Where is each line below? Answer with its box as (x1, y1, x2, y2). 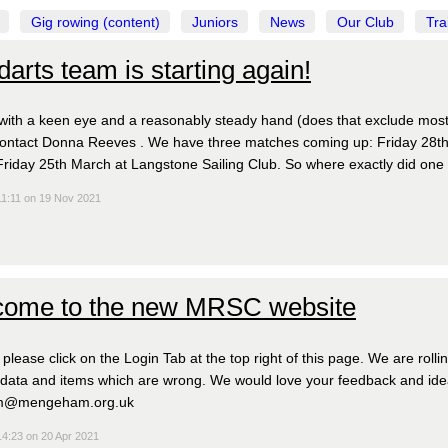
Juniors (191, 13, 238, 30)
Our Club (336, 13, 394, 30)
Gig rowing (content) (30, 13, 160, 30)
